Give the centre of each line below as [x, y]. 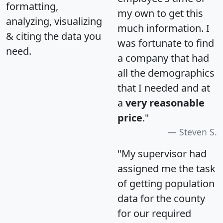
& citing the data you [54, 36]
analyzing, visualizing [54, 21]
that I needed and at [164, 88]
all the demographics [166, 73]
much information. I [164, 28]
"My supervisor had [162, 154]
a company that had [163, 58]
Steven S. [198, 132]
